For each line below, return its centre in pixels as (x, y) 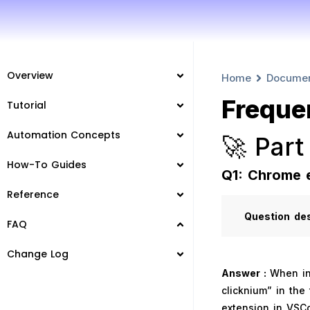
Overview (30, 75)
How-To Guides (47, 165)
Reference (33, 194)
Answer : (245, 273)
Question (267, 216)
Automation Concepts (64, 135)
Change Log (38, 254)
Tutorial (27, 105)
